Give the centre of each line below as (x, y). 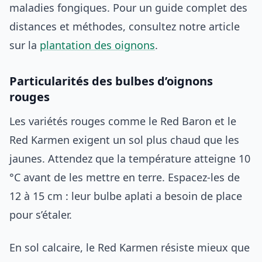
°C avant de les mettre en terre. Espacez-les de (125, 177)
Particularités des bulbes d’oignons (111, 81)
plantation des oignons (97, 45)
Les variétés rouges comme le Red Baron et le (123, 121)
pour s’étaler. (41, 214)
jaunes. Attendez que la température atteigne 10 (130, 158)
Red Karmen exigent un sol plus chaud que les (124, 139)
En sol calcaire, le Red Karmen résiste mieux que (130, 247)
